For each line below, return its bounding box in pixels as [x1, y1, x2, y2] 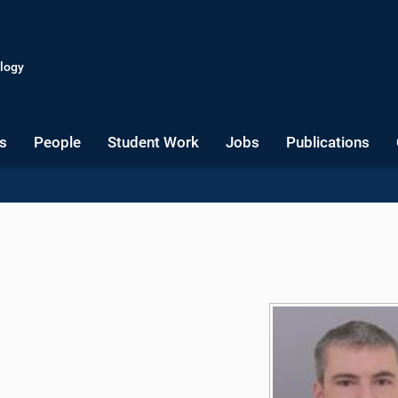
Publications [286, 133, 370, 151]
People [34, 133, 81, 151]
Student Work [107, 133, 199, 151]
